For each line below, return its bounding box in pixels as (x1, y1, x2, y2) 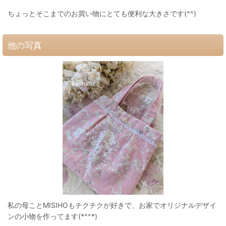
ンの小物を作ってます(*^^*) (8, 212, 97, 221)
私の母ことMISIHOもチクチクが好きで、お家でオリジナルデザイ (8, 201, 216, 210)
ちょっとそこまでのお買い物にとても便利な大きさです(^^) (8, 9, 196, 18)
